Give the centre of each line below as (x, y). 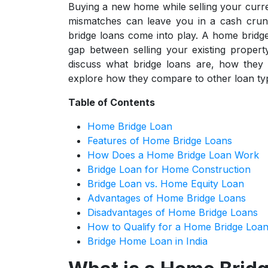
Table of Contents (112, 102)
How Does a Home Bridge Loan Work (173, 155)
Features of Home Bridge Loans (160, 141)
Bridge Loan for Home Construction (169, 169)
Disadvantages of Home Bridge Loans (173, 212)
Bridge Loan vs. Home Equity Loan (166, 184)
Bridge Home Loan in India (147, 241)
